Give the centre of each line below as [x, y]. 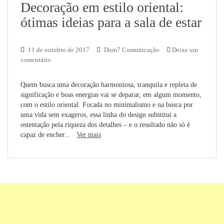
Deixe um [185, 50]
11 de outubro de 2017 [59, 50]
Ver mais [89, 135]
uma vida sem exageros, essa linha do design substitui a [98, 115]
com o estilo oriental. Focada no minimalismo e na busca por [107, 105]
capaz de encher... [48, 135]
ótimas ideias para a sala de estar [111, 22]
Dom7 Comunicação [132, 50]
